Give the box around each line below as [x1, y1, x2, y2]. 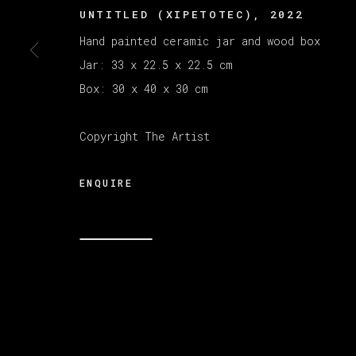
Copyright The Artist [79, 128, 210, 144]
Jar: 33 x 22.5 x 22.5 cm [79, 56, 233, 72]
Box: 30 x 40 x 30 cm [79, 80, 208, 96]
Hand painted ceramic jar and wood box [79, 33, 320, 48]
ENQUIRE [79, 176, 133, 189]
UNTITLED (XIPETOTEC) [79, 6, 253, 21]
